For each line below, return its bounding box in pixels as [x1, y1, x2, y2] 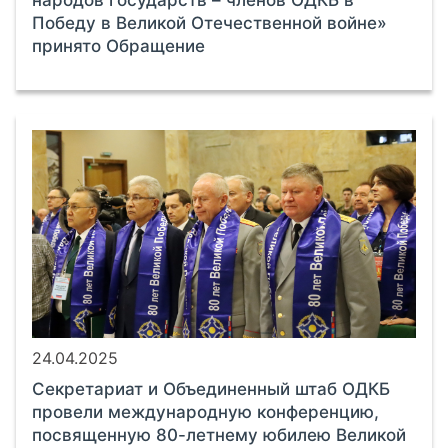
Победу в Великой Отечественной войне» [32, 12, 387, 33]
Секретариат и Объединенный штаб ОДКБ [32, 378, 390, 399]
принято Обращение [32, 35, 205, 56]
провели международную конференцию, [32, 401, 379, 422]
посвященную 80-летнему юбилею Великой [32, 424, 406, 445]
